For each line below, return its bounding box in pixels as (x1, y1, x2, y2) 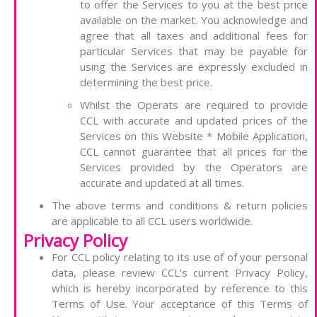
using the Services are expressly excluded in (80, 59, 308, 74)
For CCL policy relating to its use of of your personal (52, 250, 308, 265)
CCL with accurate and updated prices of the (80, 113, 308, 128)
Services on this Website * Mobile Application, (80, 129, 308, 144)
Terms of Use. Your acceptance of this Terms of (52, 296, 308, 311)
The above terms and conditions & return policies (52, 198, 308, 213)
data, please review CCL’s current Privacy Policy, (52, 265, 308, 280)
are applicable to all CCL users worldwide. (52, 214, 253, 229)
